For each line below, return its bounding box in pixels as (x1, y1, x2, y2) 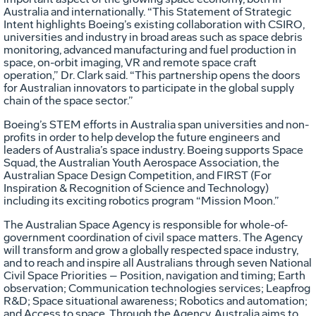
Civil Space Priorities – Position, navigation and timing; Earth (4, 268, 305, 282)
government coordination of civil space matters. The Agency (4, 230, 303, 244)
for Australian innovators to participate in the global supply (4, 80, 294, 95)
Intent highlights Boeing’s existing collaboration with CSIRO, (4, 17, 305, 31)
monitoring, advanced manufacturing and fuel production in (4, 42, 296, 56)
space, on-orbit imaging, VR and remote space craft (4, 55, 257, 69)
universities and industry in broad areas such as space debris (4, 30, 303, 44)
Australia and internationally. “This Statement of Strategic (4, 4, 291, 18)
